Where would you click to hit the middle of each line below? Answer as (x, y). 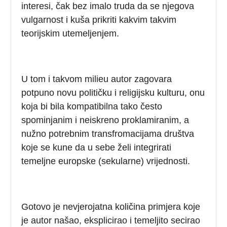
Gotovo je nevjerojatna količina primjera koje (111, 206)
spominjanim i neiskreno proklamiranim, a (105, 120)
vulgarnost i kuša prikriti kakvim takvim (99, 20)
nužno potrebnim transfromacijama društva (108, 134)
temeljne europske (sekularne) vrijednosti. (106, 161)
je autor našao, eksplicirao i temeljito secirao (111, 220)
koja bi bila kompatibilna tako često (92, 106)
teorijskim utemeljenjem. (70, 33)
